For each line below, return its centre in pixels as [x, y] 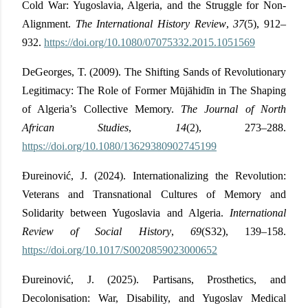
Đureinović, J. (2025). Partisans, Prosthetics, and [154, 279]
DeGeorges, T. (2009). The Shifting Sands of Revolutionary [154, 71]
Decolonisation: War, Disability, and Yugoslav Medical [154, 298]
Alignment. [49, 23]
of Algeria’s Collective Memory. [102, 109]
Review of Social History [97, 231]
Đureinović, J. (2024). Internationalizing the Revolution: [154, 175]
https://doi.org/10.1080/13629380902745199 [119, 146]
